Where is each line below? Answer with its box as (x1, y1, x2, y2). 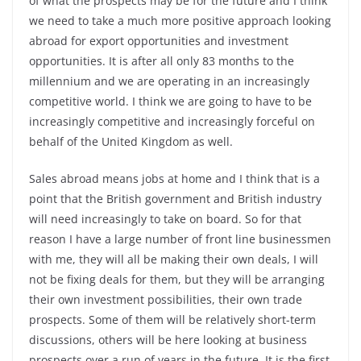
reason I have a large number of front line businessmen (29, 231, 331, 247)
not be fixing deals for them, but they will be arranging (29, 272, 325, 287)
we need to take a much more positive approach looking (29, 13, 331, 28)
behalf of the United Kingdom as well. (29, 134, 233, 149)
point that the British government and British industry (29, 191, 322, 206)
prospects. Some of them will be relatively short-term (29, 312, 316, 327)
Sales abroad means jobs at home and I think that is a (29, 171, 320, 186)
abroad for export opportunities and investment (29, 33, 288, 48)
